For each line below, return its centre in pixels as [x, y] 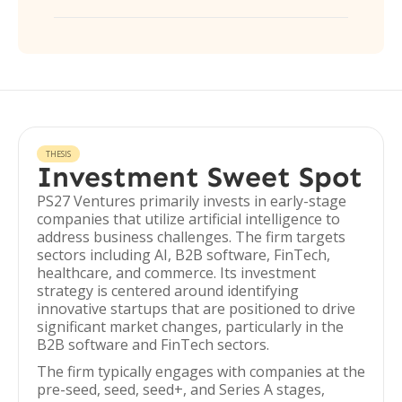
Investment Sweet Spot [200, 177]
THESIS [58, 154]
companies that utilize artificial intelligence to [188, 219]
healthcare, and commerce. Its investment [176, 273]
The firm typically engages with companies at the [201, 371]
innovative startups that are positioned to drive [196, 309]
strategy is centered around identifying [168, 291]
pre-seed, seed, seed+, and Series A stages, [181, 389]
